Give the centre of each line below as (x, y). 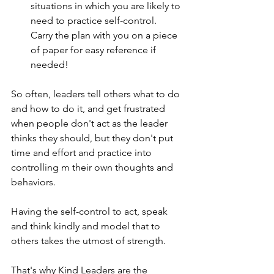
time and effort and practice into (83, 153)
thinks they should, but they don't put (93, 138)
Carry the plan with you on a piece (105, 35)
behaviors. (35, 182)
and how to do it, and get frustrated (89, 109)
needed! (51, 65)
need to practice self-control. (96, 20)
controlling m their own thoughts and (93, 167)
